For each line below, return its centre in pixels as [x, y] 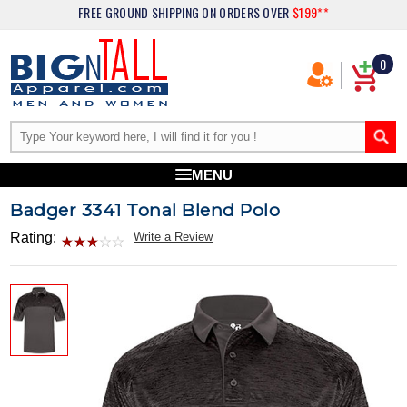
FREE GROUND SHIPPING [140, 12]
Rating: [34, 238]
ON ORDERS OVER [247, 12]
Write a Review [174, 237]
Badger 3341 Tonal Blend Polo [145, 210]
